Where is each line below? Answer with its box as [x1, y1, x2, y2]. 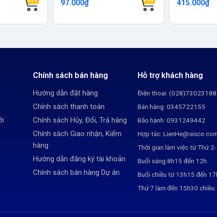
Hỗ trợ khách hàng [138, 71, 203, 80]
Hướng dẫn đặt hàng [33, 89, 98, 98]
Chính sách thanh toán [33, 102, 105, 111]
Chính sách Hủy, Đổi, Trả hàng [33, 116, 127, 125]
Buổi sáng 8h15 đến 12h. [138, 157, 210, 165]
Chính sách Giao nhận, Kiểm [33, 129, 122, 139]
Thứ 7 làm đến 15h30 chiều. [138, 184, 216, 192]
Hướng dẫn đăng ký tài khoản [33, 155, 125, 164]
